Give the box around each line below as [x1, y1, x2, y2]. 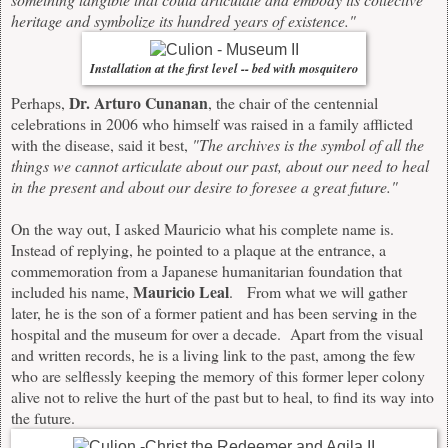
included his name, [11, 281, 133, 303]
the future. [11, 407, 75, 429]
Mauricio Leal [133, 280, 229, 304]
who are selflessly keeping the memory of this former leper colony [11, 365, 425, 387]
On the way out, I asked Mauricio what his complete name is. [11, 218, 399, 240]
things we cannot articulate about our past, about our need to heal [11, 155, 429, 177]
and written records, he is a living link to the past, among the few [11, 344, 415, 366]
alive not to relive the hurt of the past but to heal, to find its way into [11, 386, 434, 408]
